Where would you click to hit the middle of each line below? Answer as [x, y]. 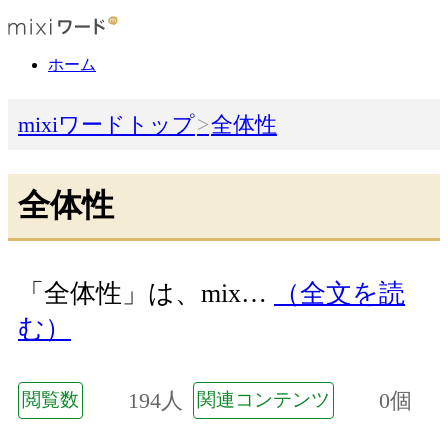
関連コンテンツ [263, 399]
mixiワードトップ [106, 125]
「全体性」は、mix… [146, 294]
